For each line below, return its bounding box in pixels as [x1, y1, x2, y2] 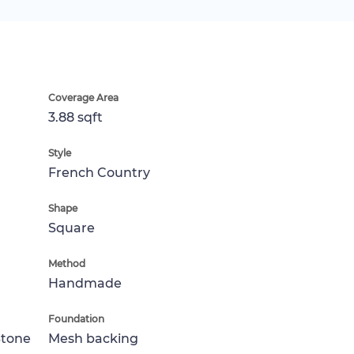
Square [48, 220, 95, 235]
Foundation [48, 312, 104, 325]
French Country [48, 164, 150, 180]
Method [48, 257, 85, 269]
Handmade [48, 275, 122, 291]
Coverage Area [48, 91, 119, 104]
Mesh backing [48, 330, 138, 346]
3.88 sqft [48, 109, 103, 125]
